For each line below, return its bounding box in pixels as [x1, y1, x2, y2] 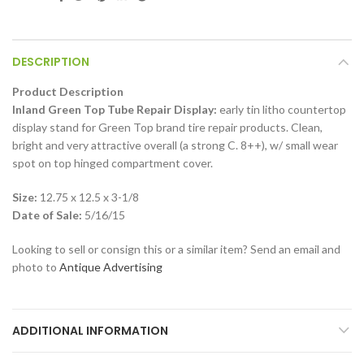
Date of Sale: [12, 207, 82, 222]
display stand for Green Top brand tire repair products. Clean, [12, 119, 323, 134]
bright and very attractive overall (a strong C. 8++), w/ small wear [12, 137, 338, 152]
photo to [12, 259, 59, 274]
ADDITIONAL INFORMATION [12, 322, 168, 339]
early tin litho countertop [217, 102, 346, 116]
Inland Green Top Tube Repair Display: [12, 102, 217, 116]
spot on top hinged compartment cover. [12, 155, 213, 170]
